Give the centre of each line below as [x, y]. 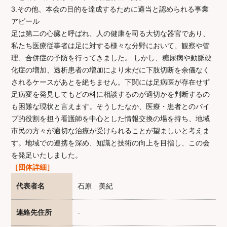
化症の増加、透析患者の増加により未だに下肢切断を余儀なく [110, 70]
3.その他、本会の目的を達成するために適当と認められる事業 [110, 9]
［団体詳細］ [32, 167]
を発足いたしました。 [46, 155]
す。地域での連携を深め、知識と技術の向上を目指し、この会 [110, 143]
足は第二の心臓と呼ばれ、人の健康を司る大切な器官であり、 [110, 34]
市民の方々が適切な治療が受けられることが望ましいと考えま [110, 131]
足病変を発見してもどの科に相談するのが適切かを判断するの [110, 94]
